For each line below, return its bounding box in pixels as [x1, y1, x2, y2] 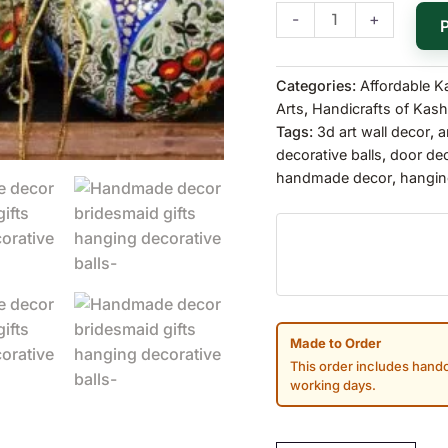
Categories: [276, 76, 360, 94]
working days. [290, 376, 376, 393]
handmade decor [276, 168, 392, 186]
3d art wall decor [317, 122, 430, 140]
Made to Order [290, 334, 381, 351]
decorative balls [276, 145, 382, 163]
